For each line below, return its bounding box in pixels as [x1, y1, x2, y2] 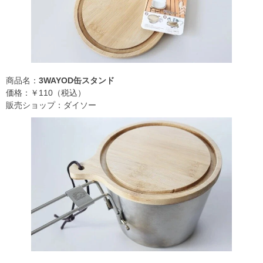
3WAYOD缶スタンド [39, 75, 114, 85]
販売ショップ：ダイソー [6, 100, 96, 110]
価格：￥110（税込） [6, 87, 86, 97]
